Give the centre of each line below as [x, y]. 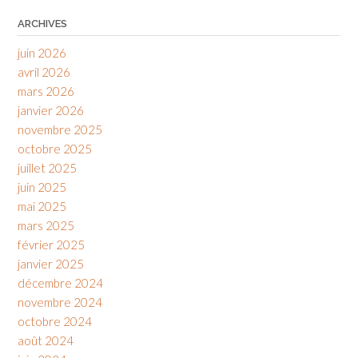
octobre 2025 [55, 149]
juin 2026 [42, 53]
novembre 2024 [60, 302]
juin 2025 [42, 187]
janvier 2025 [51, 264]
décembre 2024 [60, 283]
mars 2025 [46, 226]
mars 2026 [46, 91]
